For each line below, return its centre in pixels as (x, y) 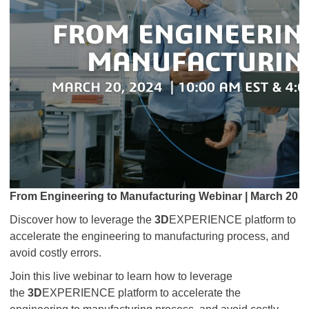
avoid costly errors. (57, 253)
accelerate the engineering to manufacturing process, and (150, 236)
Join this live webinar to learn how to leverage (121, 276)
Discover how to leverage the (82, 220)
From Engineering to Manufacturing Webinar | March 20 (154, 196)
